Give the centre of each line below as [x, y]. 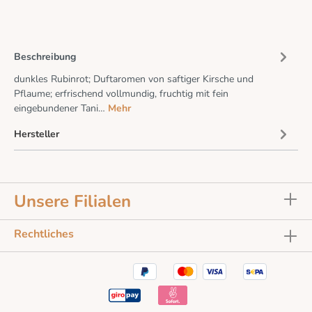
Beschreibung [45, 56]
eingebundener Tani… [61, 109]
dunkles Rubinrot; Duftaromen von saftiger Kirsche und [134, 79]
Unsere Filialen [72, 201]
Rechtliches [44, 234]
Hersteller [37, 134]
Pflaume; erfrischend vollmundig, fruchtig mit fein [121, 94]
